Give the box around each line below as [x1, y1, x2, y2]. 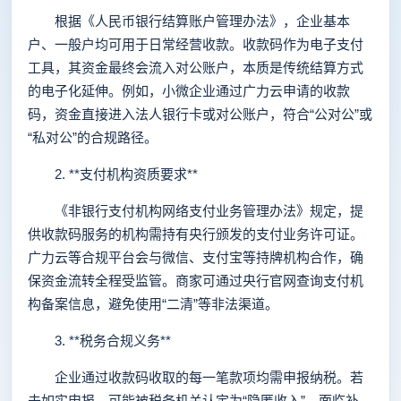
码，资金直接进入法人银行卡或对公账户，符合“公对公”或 [28, 107, 372, 122]
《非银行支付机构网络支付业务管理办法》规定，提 [28, 203, 363, 218]
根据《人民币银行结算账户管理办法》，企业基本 [28, 13, 350, 29]
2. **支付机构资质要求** [28, 166, 198, 182]
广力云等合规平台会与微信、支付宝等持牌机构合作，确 [28, 250, 363, 265]
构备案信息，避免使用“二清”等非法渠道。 [28, 296, 278, 311]
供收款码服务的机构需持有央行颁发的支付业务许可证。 [28, 226, 363, 242]
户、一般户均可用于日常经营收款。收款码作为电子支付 [28, 37, 363, 52]
